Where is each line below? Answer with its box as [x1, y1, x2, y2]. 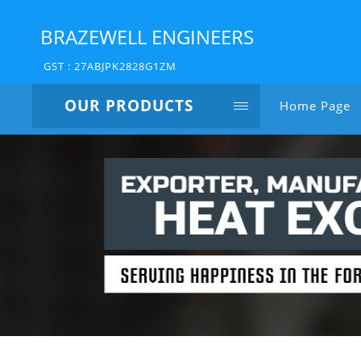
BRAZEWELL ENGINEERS [40, 23, 254, 50]
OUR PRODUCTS [64, 95, 193, 116]
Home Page [280, 98, 351, 114]
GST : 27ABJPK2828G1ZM [44, 59, 176, 73]
